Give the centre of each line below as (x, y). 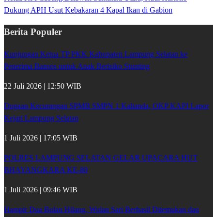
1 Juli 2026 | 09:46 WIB (41, 189)
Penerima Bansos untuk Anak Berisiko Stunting (77, 66)
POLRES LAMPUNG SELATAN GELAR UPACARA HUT (101, 157)
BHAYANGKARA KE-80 (46, 170)
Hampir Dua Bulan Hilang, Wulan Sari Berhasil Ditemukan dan (101, 209)
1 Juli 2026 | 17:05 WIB (41, 138)
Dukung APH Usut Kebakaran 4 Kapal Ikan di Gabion (88, 10)
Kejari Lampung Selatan (41, 118)
